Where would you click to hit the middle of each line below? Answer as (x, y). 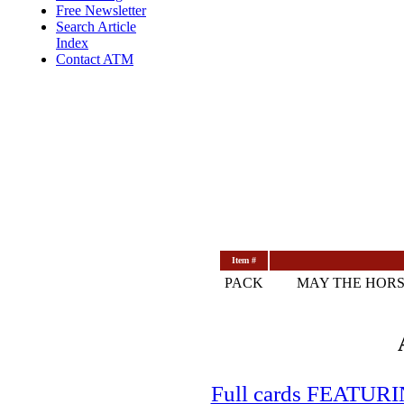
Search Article (96, 27)
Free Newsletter (101, 10)
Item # (243, 260)
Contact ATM (95, 59)
